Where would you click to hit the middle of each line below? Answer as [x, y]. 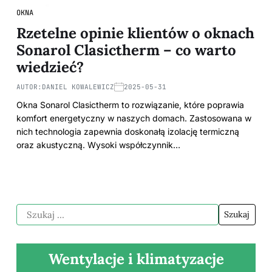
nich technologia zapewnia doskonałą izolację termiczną [128, 131]
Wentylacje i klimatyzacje [136, 259]
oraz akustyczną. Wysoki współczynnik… [98, 144]
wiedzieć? [50, 67]
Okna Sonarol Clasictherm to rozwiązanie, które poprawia [130, 104]
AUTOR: [29, 87]
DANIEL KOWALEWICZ [78, 87]
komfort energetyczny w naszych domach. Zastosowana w [134, 118]
